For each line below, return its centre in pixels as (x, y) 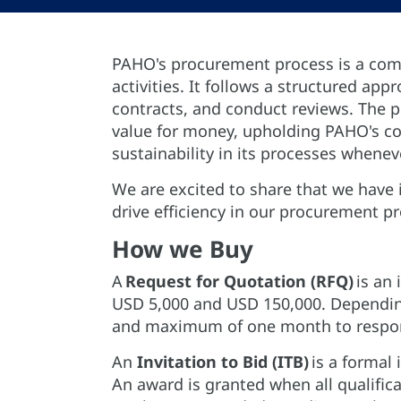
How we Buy (182, 249)
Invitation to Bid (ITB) (222, 362)
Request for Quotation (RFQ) (239, 281)
